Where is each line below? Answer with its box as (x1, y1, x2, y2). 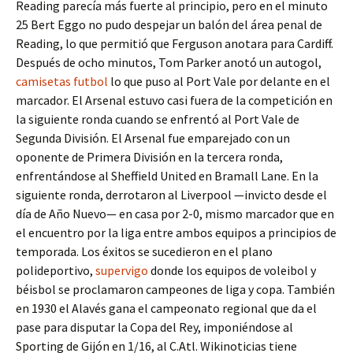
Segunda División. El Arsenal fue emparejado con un (16, 130, 290, 146)
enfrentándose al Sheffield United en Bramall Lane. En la (16, 168, 318, 184)
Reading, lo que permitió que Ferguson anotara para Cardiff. (16, 35, 333, 51)
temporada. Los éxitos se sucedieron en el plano (16, 243, 273, 259)
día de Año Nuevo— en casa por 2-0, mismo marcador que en (16, 206, 334, 221)
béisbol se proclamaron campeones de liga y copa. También (16, 281, 335, 297)
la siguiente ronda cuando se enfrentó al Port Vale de (16, 111, 299, 127)
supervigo (95, 262, 148, 278)
